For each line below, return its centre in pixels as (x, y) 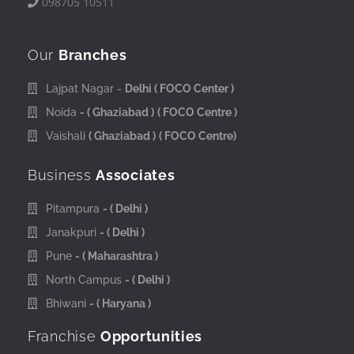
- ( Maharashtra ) (116, 256)
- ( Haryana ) (120, 303)
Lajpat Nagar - (85, 88)
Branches (92, 55)
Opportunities (152, 336)
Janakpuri (72, 232)
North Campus (85, 279)
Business (62, 175)
